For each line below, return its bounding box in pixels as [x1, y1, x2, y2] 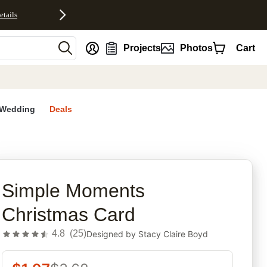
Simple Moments [2, 180, 145, 202]
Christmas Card [2, 204, 136, 226]
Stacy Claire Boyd [138, 228, 209, 239]
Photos [179, 42, 213, 53]
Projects [123, 42, 162, 53]
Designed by [86, 228, 139, 239]
